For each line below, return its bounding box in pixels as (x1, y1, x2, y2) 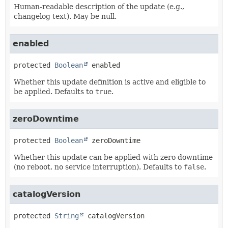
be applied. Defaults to (14, 88, 95, 96)
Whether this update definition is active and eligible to (14, 78, 206, 86)
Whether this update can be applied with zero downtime (14, 153, 213, 161)
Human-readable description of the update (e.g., (14, 3, 184, 11)
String (54, 212, 79, 220)
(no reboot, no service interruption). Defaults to (14, 163, 184, 171)
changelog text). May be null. (14, 12, 117, 20)
